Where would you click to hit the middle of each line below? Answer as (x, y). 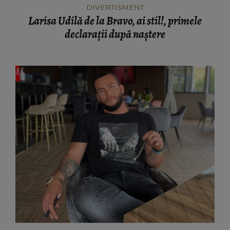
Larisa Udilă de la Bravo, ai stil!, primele (115, 21)
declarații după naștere (115, 34)
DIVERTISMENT (115, 7)
